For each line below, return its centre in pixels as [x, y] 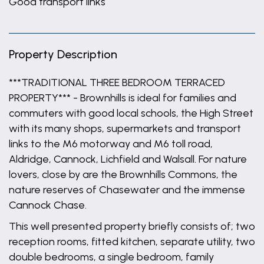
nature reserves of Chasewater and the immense [127, 190]
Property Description [63, 54]
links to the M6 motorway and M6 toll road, [111, 144]
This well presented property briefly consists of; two [132, 226]
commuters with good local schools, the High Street [131, 113]
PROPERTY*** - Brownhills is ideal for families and [123, 98]
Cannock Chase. [48, 205]
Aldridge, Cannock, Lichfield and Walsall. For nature [128, 159]
